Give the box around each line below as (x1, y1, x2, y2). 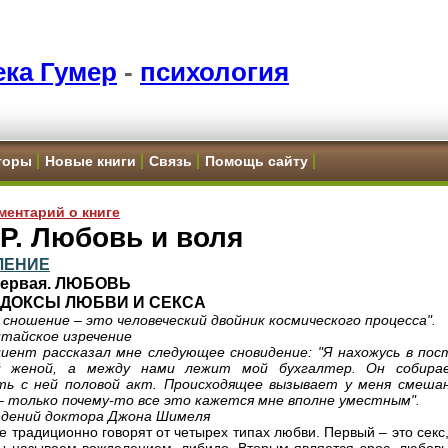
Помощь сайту (205, 153, 308, 169)
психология (140, 57, 289, 87)
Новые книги (45, 153, 136, 169)
